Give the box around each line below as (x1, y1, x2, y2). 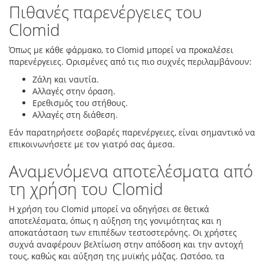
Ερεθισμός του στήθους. (32, 97, 128, 108)
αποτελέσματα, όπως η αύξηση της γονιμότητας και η (9, 215, 222, 226)
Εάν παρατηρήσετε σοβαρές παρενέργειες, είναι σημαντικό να (9, 127, 255, 138)
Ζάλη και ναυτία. (32, 74, 99, 85)
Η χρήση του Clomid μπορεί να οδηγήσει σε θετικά (9, 203, 209, 214)
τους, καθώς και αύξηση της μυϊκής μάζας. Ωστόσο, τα (9, 250, 225, 262)
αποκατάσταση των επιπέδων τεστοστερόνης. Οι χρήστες (9, 227, 237, 238)
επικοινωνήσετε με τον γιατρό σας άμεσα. (9, 138, 175, 150)
